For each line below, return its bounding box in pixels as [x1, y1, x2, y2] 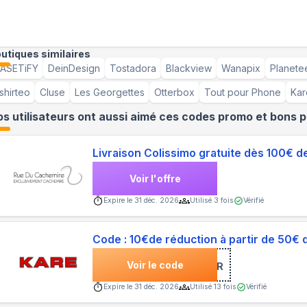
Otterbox [153, 86, 195, 99]
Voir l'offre [129, 173, 181, 185]
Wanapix [221, 62, 260, 75]
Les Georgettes [74, 86, 145, 99]
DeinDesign [47, 62, 100, 75]
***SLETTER [159, 260, 223, 273]
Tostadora [109, 62, 156, 75]
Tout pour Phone [204, 86, 281, 99]
